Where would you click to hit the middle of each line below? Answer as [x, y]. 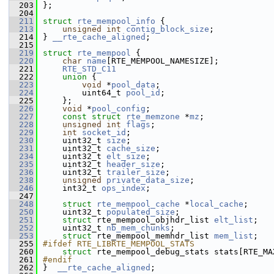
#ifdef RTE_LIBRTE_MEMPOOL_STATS [119, 244]
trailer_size [136, 172]
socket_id [104, 132]
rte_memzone [153, 117]
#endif [57, 260]
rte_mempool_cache [138, 204]
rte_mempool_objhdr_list [155, 220]
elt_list [234, 220]
